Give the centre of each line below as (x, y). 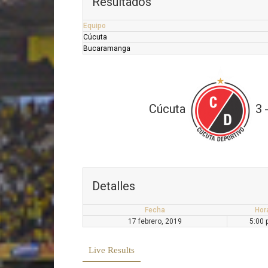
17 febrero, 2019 (155, 221)
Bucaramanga (107, 48)
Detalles (114, 186)
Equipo (95, 25)
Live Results (112, 250)
